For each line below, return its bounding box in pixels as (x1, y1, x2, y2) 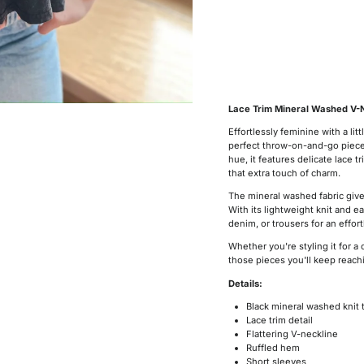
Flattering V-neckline (246, 327, 339, 340)
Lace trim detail (246, 314, 314, 326)
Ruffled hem (246, 341, 301, 353)
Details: (227, 277, 262, 289)
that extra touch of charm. (227, 167, 340, 180)
